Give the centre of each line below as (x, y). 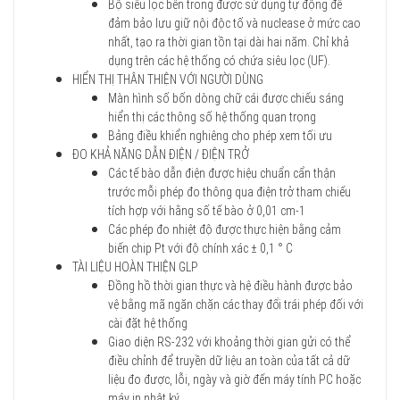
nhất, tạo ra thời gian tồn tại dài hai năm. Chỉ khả (229, 42)
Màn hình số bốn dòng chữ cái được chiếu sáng (226, 99)
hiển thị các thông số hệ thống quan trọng (212, 117)
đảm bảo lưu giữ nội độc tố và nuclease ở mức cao (234, 24)
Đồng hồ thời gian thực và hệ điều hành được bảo (230, 286)
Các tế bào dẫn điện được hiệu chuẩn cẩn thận (222, 174)
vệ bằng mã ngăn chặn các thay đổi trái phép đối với (236, 305)
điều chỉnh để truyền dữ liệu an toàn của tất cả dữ (229, 361)
